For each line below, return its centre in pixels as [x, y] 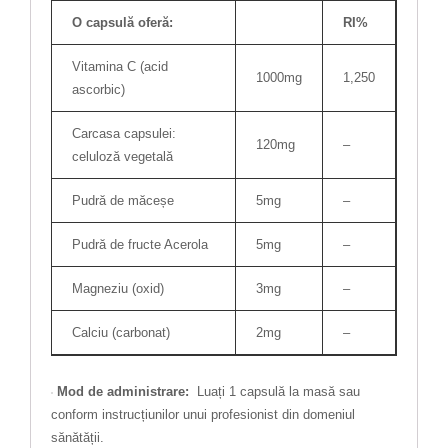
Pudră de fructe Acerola [140, 244]
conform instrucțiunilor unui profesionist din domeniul [203, 414]
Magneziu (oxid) [118, 288]
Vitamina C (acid [120, 66]
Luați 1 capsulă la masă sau [274, 391]
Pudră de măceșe [123, 200]
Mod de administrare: [123, 391]
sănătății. [77, 437]
